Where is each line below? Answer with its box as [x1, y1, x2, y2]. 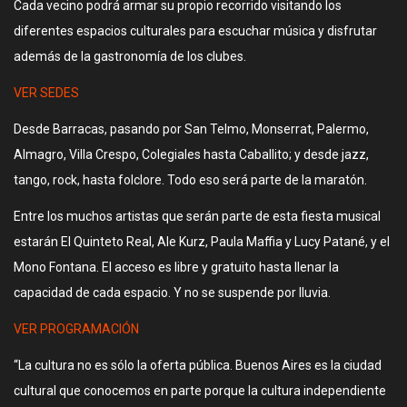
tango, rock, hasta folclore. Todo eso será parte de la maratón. [14, 173, 367, 187]
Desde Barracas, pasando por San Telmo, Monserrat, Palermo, [14, 122, 369, 136]
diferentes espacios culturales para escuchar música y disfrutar [14, 24, 377, 38]
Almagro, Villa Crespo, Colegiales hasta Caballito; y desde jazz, [14, 147, 369, 162]
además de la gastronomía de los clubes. [14, 49, 246, 64]
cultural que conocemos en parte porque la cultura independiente [14, 383, 386, 398]
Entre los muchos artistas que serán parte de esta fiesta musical [14, 209, 381, 223]
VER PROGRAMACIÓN [14, 322, 139, 336]
